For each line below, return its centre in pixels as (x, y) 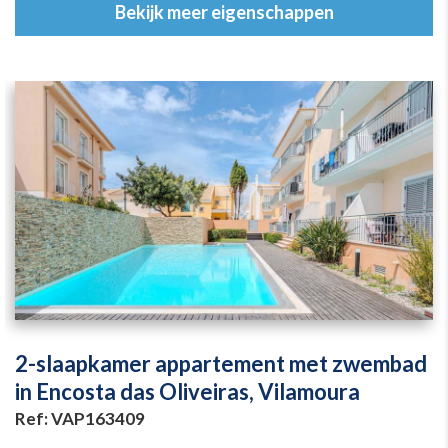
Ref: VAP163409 (80, 418)
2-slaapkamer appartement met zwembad (221, 363)
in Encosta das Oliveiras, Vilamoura (187, 391)
